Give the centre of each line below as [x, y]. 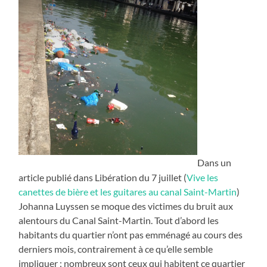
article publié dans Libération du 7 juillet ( [103, 177]
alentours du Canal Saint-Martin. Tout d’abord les [119, 220]
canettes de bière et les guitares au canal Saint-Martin [128, 191]
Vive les [203, 177]
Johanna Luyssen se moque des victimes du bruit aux [126, 206]
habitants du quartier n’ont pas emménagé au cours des [131, 234]
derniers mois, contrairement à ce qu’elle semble [116, 249]
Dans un [215, 163]
